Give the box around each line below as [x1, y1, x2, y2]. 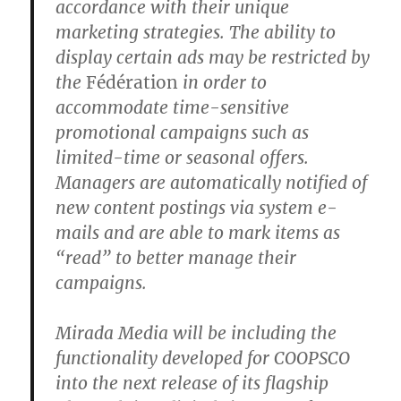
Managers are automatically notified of [55, 171, 368, 193]
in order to [178, 71, 268, 93]
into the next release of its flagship [55, 371, 329, 394]
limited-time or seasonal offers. [55, 146, 310, 168]
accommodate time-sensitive [55, 96, 290, 118]
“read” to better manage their [55, 246, 297, 269]
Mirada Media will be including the [55, 321, 337, 344]
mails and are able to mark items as [55, 221, 341, 243]
